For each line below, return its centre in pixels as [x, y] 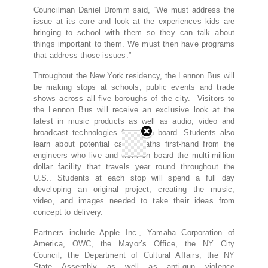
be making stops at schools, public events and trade [134, 87]
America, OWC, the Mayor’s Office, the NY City [134, 244]
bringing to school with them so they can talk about [134, 33]
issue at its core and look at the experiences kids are [134, 22]
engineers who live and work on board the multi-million [134, 156]
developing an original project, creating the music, [134, 190]
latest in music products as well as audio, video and [134, 121]
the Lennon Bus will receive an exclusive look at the [134, 110]
